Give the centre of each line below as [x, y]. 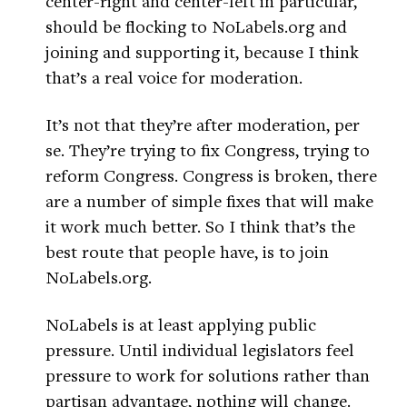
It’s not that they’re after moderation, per [203, 124]
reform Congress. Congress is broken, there [211, 175]
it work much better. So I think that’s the [200, 226]
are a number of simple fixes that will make [209, 201]
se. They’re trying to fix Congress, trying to [208, 150]
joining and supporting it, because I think [202, 52]
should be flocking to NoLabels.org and [196, 26]
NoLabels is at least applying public [181, 324]
